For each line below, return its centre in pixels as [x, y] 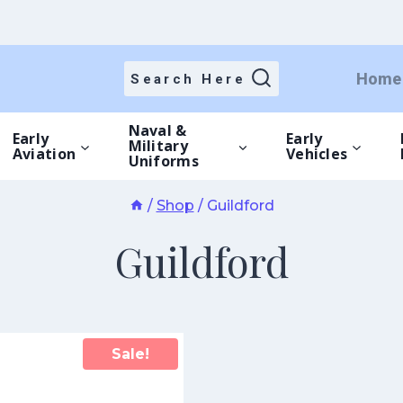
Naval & [157, 130]
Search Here [188, 79]
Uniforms [163, 161]
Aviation [44, 153]
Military [158, 146]
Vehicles [317, 153]
